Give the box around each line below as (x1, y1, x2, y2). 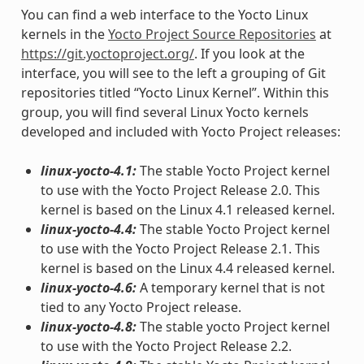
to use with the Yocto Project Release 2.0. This (40, 180, 320, 199)
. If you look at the (193, 44, 305, 63)
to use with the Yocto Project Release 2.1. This (40, 239, 320, 258)
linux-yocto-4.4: (40, 219, 136, 238)
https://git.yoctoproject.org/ (20, 44, 194, 63)
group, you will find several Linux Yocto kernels (20, 102, 309, 121)
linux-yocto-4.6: (40, 278, 136, 297)
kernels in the (20, 24, 108, 43)
